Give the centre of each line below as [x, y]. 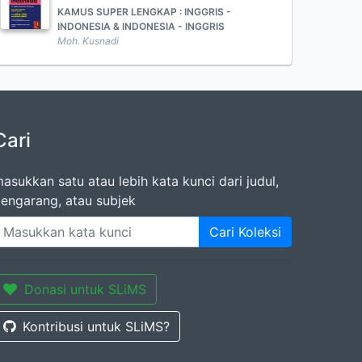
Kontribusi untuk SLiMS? [96, 326]
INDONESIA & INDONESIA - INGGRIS [141, 26]
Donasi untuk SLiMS [85, 289]
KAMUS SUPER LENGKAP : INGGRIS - [144, 12]
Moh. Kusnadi [88, 41]
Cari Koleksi [245, 232]
